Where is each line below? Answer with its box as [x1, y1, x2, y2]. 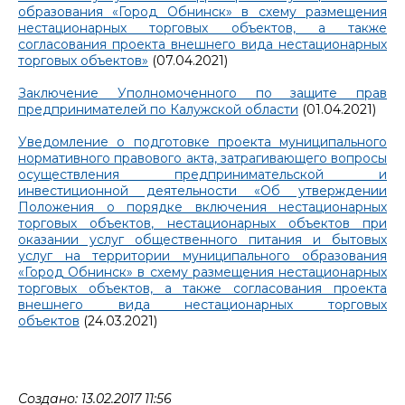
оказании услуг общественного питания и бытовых [18, 231, 387, 248]
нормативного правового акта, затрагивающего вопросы [18, 149, 387, 166]
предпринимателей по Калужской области [18, 100, 298, 118]
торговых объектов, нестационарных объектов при [18, 214, 387, 231]
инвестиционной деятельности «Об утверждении [18, 182, 387, 199]
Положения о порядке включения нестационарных [18, 198, 387, 215]
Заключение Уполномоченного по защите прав [18, 84, 387, 101]
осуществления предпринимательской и [18, 165, 387, 183]
